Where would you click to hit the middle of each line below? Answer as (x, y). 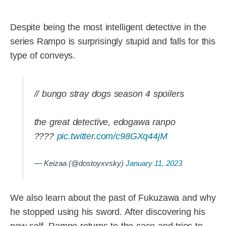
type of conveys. (43, 55)
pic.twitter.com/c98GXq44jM (112, 136)
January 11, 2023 (154, 163)
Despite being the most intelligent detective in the (108, 27)
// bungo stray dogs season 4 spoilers (109, 94)
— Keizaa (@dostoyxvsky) (80, 163)
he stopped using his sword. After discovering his (108, 212)
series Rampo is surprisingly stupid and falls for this (113, 41)
